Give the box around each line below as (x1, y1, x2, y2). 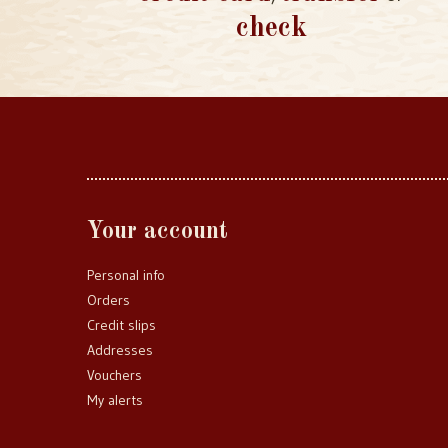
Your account (87, 220, 228, 244)
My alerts (87, 391, 143, 409)
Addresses (87, 341, 153, 359)
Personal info (87, 266, 165, 284)
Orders (87, 291, 130, 309)
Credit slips (87, 316, 156, 334)
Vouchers (87, 366, 142, 384)
